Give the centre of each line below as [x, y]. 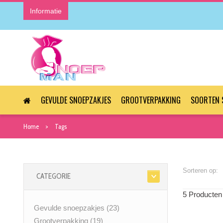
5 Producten [202, 195]
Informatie [46, 11]
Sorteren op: [200, 171]
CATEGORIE [54, 176]
